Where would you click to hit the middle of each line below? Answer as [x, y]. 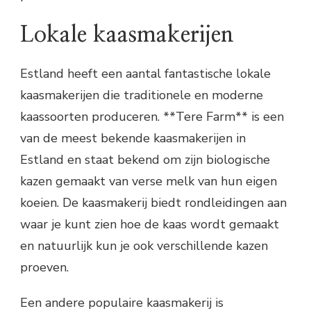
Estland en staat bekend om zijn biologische [145, 159]
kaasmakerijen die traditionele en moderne [142, 95]
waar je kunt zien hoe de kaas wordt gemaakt [150, 224]
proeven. [44, 267]
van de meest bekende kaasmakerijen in [133, 138]
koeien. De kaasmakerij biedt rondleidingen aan [153, 202]
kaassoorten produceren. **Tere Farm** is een [152, 116]
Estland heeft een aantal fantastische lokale [145, 73]
